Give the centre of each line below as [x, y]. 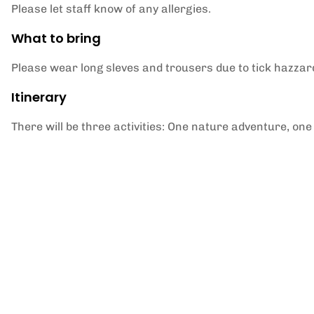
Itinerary [39, 97]
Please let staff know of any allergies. [111, 9]
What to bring [56, 38]
